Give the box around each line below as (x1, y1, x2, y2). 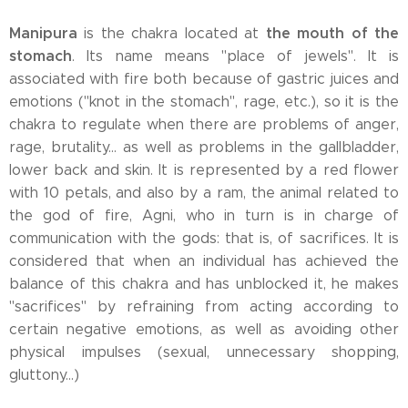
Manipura (9, 24, 77, 43)
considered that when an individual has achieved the (9, 252, 399, 270)
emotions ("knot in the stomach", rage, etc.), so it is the (9, 93, 399, 110)
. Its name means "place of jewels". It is (72, 47, 399, 65)
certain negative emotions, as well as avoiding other (9, 321, 399, 338)
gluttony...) (9, 366, 79, 383)
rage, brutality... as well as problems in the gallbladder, (9, 138, 399, 156)
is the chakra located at (77, 25, 266, 42)
